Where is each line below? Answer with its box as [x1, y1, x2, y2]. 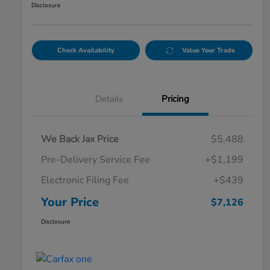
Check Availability [57, 46, 115, 55]
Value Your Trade [182, 46, 236, 55]
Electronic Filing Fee [41, 174, 129, 187]
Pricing [162, 93, 189, 105]
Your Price [41, 194, 99, 211]
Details [95, 93, 123, 105]
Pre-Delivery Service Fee [41, 153, 150, 167]
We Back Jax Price [41, 133, 119, 146]
